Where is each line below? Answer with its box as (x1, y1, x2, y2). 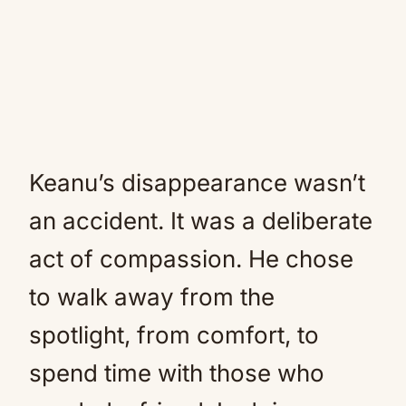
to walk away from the (29, 283, 275, 311)
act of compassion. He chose (29, 245, 353, 273)
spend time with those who (29, 359, 324, 387)
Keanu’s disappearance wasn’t (29, 169, 365, 197)
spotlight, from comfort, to (29, 321, 319, 349)
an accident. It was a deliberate (29, 207, 372, 235)
